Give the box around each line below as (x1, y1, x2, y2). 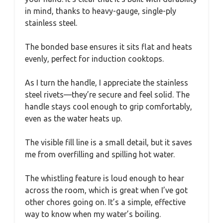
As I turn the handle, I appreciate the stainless (25, 78, 188, 87)
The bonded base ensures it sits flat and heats (25, 42, 192, 51)
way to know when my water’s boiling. (25, 209, 161, 219)
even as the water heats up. (25, 113, 122, 123)
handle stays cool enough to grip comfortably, (25, 102, 192, 111)
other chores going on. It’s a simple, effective (25, 197, 186, 207)
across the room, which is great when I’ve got (25, 185, 188, 195)
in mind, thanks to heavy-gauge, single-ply (25, 6, 176, 15)
